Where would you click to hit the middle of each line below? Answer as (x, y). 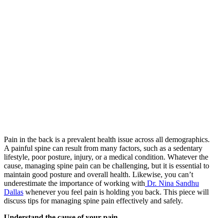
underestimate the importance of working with (74, 183)
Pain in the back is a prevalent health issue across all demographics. (107, 139)
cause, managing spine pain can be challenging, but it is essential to (107, 165)
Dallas (14, 192)
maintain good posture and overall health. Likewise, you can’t (99, 174)
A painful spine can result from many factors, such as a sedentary (103, 148)
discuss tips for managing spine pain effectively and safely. (93, 200)
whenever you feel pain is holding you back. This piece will (116, 192)
